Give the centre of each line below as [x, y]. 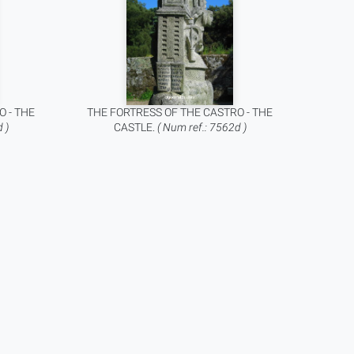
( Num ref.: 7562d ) [201, 127]
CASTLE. [135, 127]
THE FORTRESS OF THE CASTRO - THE [180, 112]
